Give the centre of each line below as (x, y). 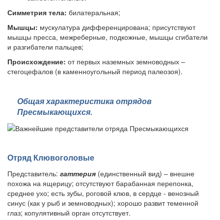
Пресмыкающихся (54, 111)
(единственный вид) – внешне (145, 173)
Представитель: (34, 173)
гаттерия (78, 173)
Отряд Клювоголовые (51, 158)
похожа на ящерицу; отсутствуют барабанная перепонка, (100, 183)
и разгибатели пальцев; (45, 46)
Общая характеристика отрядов (84, 101)
